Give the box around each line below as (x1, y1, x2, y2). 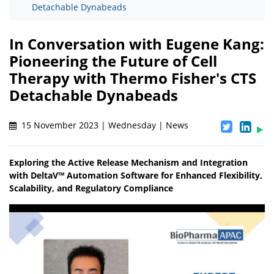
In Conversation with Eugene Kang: (9, 34, 264, 54)
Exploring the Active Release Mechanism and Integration (9, 157, 248, 169)
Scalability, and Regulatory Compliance (9, 182, 173, 194)
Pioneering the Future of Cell (9, 51, 217, 72)
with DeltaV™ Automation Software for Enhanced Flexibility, (9, 169, 262, 182)
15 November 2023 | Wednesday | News (19, 119, 188, 131)
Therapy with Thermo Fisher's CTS (9, 68, 256, 89)
